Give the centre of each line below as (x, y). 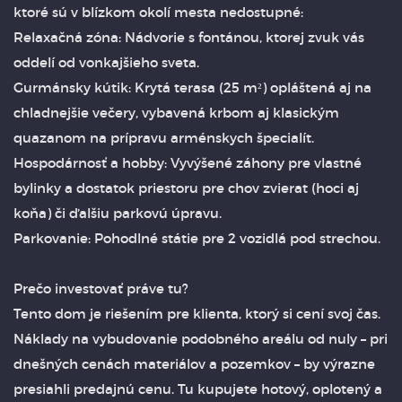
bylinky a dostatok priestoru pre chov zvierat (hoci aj (186, 188)
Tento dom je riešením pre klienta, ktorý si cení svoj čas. (197, 314)
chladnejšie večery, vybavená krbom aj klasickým (176, 113)
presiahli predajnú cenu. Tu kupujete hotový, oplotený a (198, 389)
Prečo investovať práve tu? (101, 288)
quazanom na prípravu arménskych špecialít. (164, 138)
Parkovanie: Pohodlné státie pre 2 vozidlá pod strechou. (197, 238)
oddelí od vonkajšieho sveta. (106, 62)
